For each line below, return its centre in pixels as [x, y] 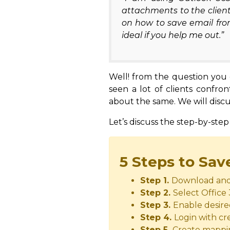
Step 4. [157, 218]
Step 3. [157, 205]
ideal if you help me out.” [173, 35]
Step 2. [157, 193]
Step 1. [156, 181]
